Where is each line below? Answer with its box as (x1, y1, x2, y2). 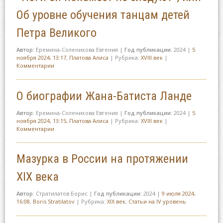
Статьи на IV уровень (128, 198, 186, 206)
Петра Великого (16, 26, 97, 40)
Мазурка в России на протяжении (16, 152, 188, 166)
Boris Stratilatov (32, 198, 75, 206)
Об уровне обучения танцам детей (16, 8, 190, 22)
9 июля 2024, (161, 190, 196, 198)
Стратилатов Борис (35, 190, 88, 198)
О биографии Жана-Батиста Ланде (16, 89, 192, 103)
